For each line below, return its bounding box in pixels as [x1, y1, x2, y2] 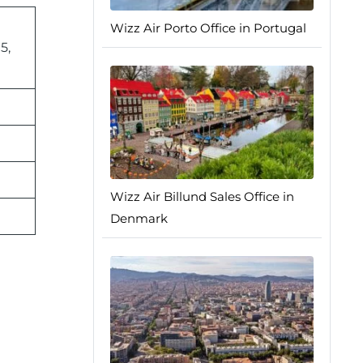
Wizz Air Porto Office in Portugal [109, 20, 306, 36]
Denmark [109, 211, 168, 227]
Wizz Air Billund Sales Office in [109, 189, 294, 205]
